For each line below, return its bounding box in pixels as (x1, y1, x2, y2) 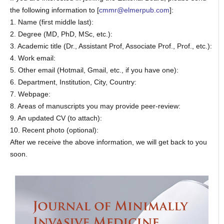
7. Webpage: (9, 89, 50, 98)
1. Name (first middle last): (9, 17, 93, 26)
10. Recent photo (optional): (9, 125, 98, 134)
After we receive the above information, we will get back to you (9, 137, 207, 146)
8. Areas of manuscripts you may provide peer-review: (9, 101, 180, 110)
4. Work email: (9, 53, 55, 62)
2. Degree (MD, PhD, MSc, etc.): (9, 29, 112, 38)
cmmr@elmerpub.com (98, 5, 169, 14)
